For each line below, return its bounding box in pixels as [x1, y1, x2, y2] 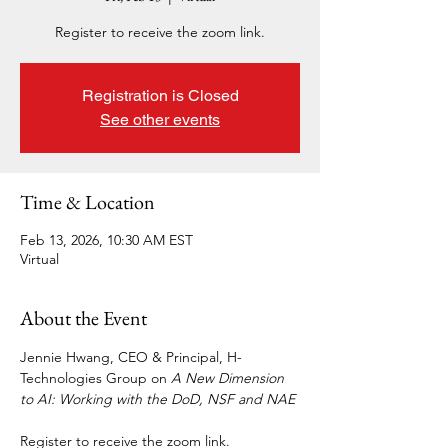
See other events [100, 110, 220, 129]
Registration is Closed [81, 86, 239, 105]
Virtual [20, 250, 59, 268]
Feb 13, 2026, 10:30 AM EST [20, 231, 193, 249]
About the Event [20, 305, 147, 331]
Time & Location [20, 189, 155, 215]
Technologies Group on [20, 369, 171, 387]
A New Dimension [171, 369, 288, 387]
